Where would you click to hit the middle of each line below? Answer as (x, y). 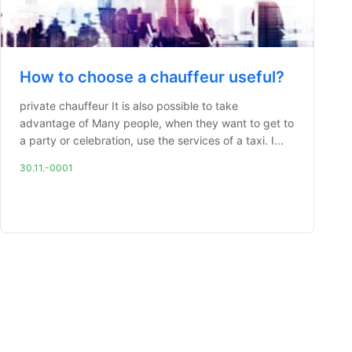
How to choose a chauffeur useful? (152, 77)
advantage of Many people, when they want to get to (157, 123)
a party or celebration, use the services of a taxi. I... (152, 140)
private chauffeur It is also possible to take (129, 106)
